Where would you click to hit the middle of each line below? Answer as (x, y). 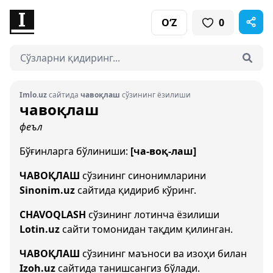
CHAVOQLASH (53, 214)
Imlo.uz (33, 95)
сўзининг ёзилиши (155, 95)
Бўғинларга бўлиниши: (75, 151)
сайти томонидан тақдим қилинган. (146, 229)
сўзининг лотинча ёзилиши (153, 214)
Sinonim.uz (47, 190)
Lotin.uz (40, 229)
